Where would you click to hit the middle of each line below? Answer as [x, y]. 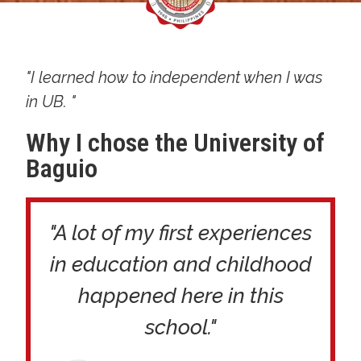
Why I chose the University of [176, 142]
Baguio [62, 168]
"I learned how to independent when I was [174, 77]
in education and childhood [180, 264]
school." [180, 327]
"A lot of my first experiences [180, 232]
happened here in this [180, 295]
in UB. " [51, 101]
